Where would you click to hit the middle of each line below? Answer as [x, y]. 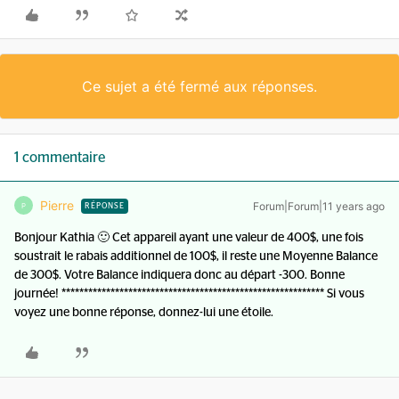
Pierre [57, 205]
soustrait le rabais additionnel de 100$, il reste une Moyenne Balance [196, 256]
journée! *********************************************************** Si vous [189, 294]
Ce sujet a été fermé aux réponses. [199, 86]
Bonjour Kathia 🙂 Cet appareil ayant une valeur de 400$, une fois [189, 238]
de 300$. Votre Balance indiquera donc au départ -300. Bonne [179, 275]
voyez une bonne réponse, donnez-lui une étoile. [144, 313]
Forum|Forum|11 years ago [319, 206]
